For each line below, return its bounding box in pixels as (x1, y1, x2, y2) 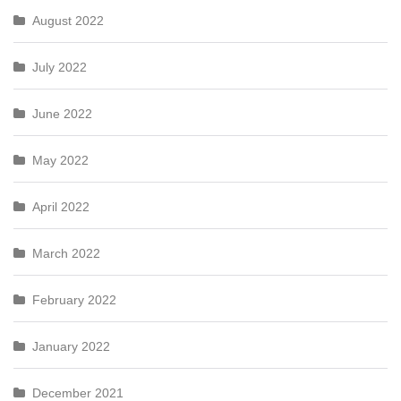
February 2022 (32, 293, 116, 307)
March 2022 (32, 246, 100, 260)
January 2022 (32, 339, 110, 354)
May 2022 (32, 153, 89, 167)
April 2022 (32, 200, 90, 214)
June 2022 (32, 107, 92, 121)
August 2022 (32, 13, 104, 28)
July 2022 (32, 60, 87, 74)
